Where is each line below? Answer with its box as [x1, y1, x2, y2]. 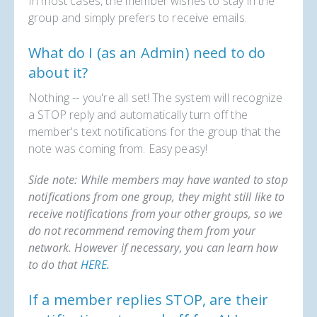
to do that [28, 257, 81, 273]
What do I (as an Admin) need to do [28, 43, 266, 63]
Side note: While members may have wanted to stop [28, 172, 288, 188]
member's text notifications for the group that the [28, 124, 282, 140]
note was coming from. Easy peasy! [28, 141, 211, 157]
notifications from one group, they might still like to [28, 189, 285, 205]
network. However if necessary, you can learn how [28, 240, 277, 256]
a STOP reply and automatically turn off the [28, 107, 248, 123]
